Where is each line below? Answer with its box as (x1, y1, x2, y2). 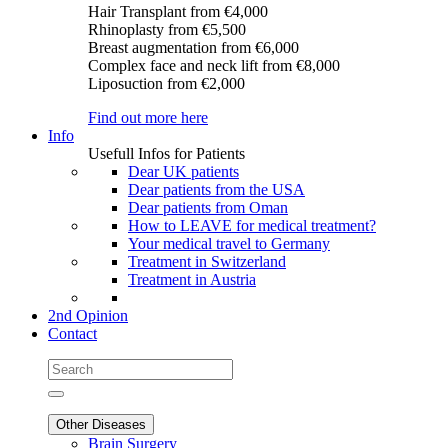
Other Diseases (56, 417, 146, 432)
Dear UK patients (128, 163, 239, 180)
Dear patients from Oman (128, 199, 288, 216)
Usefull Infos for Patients (88, 145, 245, 162)
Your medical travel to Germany (128, 235, 330, 252)
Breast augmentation (88, 39, 221, 56)
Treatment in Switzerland (128, 253, 286, 270)
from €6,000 (221, 39, 299, 56)
